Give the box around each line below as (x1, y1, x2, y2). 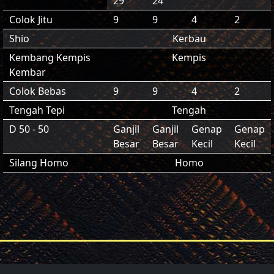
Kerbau (172, 32, 206, 45)
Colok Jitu (9, 13, 53, 26)
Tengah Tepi (9, 103, 65, 117)
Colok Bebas (9, 84, 66, 98)
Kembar (9, 65, 46, 79)
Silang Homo (9, 156, 68, 169)
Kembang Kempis (9, 51, 91, 64)
